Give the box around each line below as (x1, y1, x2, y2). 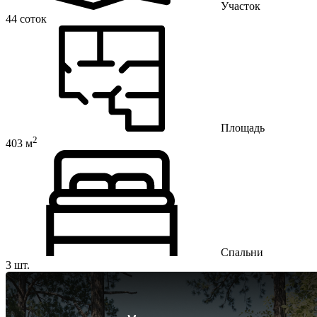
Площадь (221, 121, 265, 134)
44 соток (6, 12, 47, 25)
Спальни (221, 246, 263, 258)
